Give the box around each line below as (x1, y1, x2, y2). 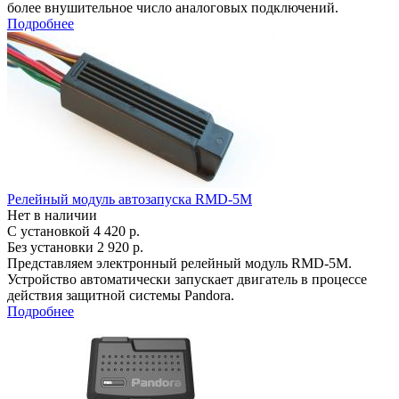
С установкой (7, 224, 94, 239)
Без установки (7, 240, 97, 255)
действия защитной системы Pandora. (7, 288, 234, 303)
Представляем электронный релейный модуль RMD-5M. (7, 256, 352, 271)
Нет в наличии (7, 208, 97, 223)
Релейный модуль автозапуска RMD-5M (7, 191, 252, 207)
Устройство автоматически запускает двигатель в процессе (7, 272, 367, 287)
